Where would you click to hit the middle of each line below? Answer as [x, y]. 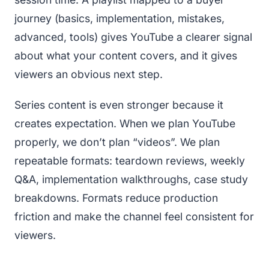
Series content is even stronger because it [119, 104]
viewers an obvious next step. [89, 74]
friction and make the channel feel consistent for [134, 216]
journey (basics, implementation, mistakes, [119, 18]
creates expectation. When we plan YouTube [125, 123]
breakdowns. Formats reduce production [116, 198]
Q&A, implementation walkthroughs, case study [131, 179]
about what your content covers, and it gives [126, 55]
